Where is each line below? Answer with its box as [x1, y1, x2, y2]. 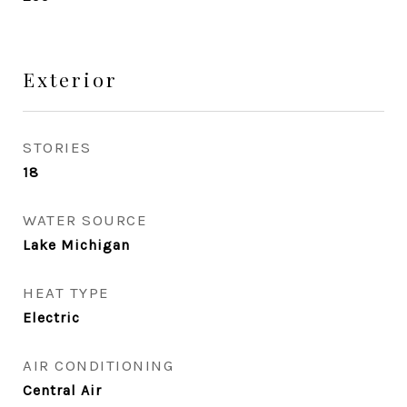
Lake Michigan [23, 236, 130, 253]
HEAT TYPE [23, 283, 110, 302]
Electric [23, 309, 80, 326]
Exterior [23, 66, 118, 92]
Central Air [23, 382, 102, 399]
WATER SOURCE [23, 211, 147, 229]
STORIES [23, 138, 92, 156]
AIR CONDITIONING [23, 356, 174, 374]
